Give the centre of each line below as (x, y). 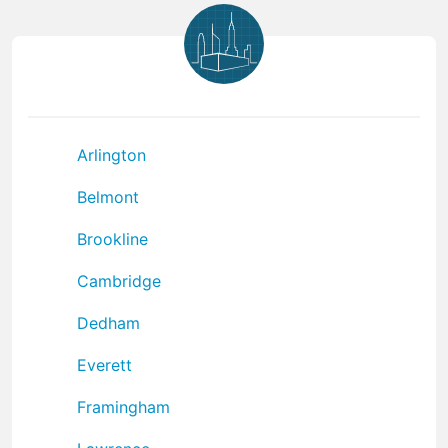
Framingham (123, 406)
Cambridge (119, 280)
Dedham (108, 322)
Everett (104, 364)
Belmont (108, 196)
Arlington (111, 154)
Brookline (112, 238)
